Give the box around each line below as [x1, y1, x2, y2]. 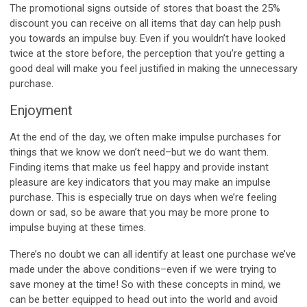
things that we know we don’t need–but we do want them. [10, 145, 269, 158]
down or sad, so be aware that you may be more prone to [10, 206, 269, 219]
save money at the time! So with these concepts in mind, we [10, 278, 281, 291]
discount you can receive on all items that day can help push [10, 16, 281, 29]
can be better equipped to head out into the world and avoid [10, 293, 278, 306]
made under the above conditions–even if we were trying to [10, 262, 277, 275]
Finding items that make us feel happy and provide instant [10, 160, 269, 173]
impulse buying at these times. [10, 221, 146, 234]
